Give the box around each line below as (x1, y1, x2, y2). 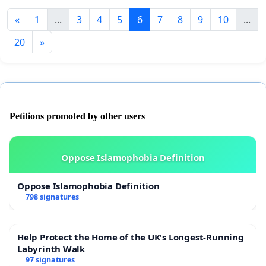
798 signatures (25, 192, 79, 202)
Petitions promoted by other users (9, 111, 145, 122)
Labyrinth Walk (17, 243, 85, 255)
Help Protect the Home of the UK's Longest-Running (17, 231, 244, 243)
